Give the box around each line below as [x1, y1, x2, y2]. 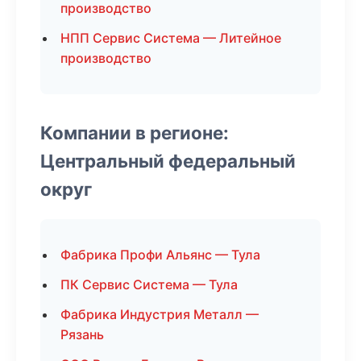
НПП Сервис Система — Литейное [60, 30, 281, 46]
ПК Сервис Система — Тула [60, 276, 238, 293]
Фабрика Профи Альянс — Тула [60, 247, 260, 263]
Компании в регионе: [40, 122, 229, 143]
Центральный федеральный [40, 150, 296, 172]
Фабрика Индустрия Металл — [60, 306, 259, 322]
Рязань [60, 326, 104, 342]
